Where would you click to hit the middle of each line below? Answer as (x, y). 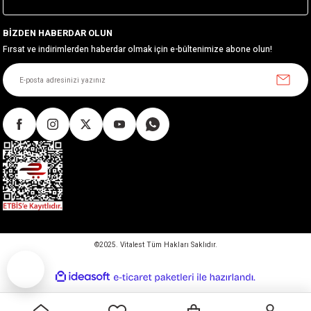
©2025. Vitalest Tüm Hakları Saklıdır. (155, 245)
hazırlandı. (273, 287)
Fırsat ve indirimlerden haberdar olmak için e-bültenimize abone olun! (137, 50)
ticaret (204, 287)
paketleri (208, 298)
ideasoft (123, 276)
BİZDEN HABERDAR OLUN (58, 34)
